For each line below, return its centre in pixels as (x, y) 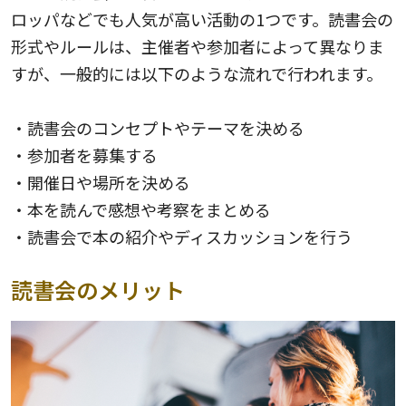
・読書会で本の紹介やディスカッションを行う (182, 237)
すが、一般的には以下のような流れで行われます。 (197, 74)
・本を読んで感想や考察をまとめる (141, 210)
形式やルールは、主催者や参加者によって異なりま (198, 47)
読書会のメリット (98, 290)
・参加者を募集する (84, 155)
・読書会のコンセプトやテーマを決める (158, 128)
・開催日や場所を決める (101, 183)
